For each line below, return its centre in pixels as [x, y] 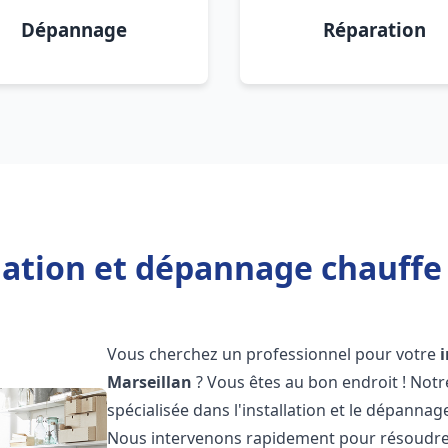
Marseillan [150, 382]
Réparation [374, 29]
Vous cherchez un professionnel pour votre [274, 354]
